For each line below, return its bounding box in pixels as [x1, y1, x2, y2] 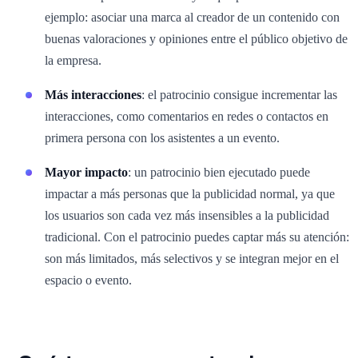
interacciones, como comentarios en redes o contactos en [45, 109, 328, 123]
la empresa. [45, 53, 101, 67]
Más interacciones [45, 87, 141, 101]
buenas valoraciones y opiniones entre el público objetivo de [45, 31, 348, 46]
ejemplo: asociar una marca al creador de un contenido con [45, 10, 340, 24]
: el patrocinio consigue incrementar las [141, 87, 337, 101]
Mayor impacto [45, 165, 128, 179]
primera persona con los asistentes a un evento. [45, 130, 280, 145]
